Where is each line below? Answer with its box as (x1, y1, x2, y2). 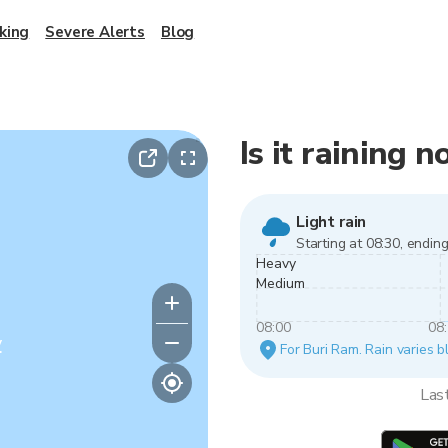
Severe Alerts (45, 22, 145, 42)
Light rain (296, 211, 367, 233)
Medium (256, 274, 305, 293)
